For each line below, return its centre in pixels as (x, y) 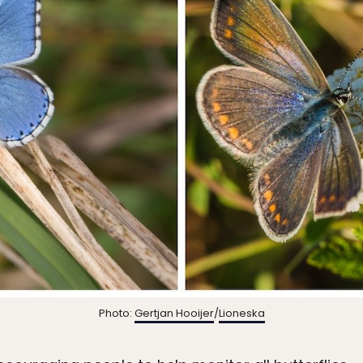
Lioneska (241, 314)
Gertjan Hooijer (174, 314)
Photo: (116, 314)
